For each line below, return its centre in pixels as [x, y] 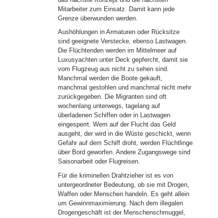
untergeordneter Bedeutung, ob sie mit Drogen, [123, 184]
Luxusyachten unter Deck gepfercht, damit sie [123, 60]
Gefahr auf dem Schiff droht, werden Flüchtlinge [125, 143]
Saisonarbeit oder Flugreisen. [99, 162]
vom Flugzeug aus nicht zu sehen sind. [113, 69]
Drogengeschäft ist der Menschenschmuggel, [121, 212]
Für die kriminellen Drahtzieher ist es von [115, 175]
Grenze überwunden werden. [98, 18]
